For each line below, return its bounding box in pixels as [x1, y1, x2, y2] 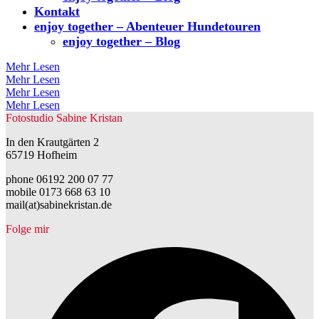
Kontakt [34, 4, 80, 19]
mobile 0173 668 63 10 [6, 186, 110, 198]
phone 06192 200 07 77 [6, 173, 113, 185]
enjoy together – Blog [63, 34, 180, 48]
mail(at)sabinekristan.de [6, 199, 112, 211]
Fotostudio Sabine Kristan [6, 112, 122, 124]
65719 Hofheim [6, 149, 77, 161]
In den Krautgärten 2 [6, 136, 99, 148]
